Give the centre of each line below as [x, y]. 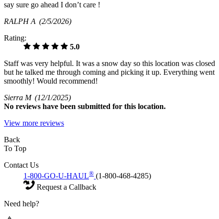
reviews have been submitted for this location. [91, 107]
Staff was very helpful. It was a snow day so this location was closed [109, 64]
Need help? [22, 204]
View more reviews [34, 123]
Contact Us [21, 165]
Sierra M [19, 98]
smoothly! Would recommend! [51, 81]
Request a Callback [66, 187]
